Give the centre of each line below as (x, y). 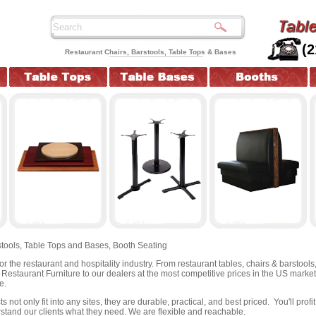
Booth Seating (139, 245)
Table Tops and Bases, (67, 245)
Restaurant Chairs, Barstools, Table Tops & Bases (150, 52)
